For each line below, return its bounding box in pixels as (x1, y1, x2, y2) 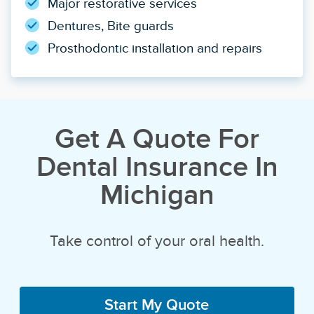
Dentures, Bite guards (48, 18, 174, 34)
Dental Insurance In (36, 151, 278, 182)
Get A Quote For (55, 123, 259, 154)
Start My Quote (104, 295, 210, 313)
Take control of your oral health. (50, 232, 264, 250)
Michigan (100, 179, 214, 210)
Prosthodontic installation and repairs (48, 41, 262, 56)
